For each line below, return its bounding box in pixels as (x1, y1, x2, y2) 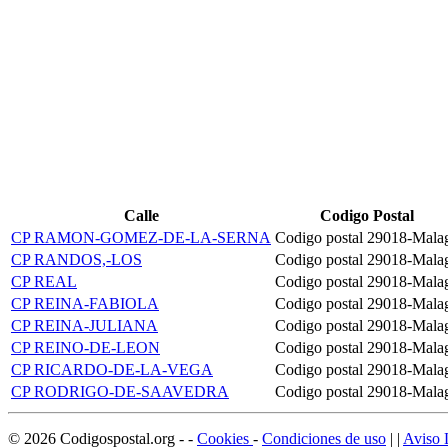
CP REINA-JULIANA (11, 316, 158, 334)
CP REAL (11, 272, 77, 290)
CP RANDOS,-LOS (11, 250, 142, 268)
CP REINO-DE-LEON (11, 338, 160, 356)
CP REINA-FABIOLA (11, 294, 159, 312)
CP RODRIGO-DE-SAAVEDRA (11, 382, 229, 400)
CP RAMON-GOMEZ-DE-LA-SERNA (11, 228, 271, 246)
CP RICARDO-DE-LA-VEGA (11, 360, 213, 378)
